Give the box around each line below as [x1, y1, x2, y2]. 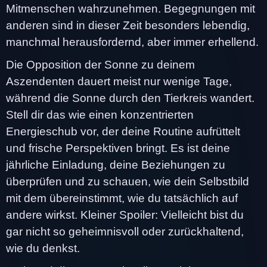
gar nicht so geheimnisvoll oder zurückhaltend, [6, 225, 244, 238]
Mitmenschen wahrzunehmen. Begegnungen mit [6, 2, 255, 15]
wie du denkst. [6, 241, 80, 254]
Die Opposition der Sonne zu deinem [6, 58, 195, 71]
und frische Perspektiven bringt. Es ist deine [6, 141, 230, 154]
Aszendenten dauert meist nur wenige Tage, [6, 74, 232, 88]
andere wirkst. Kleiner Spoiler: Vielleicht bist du [6, 208, 244, 221]
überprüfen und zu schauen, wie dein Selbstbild [6, 175, 249, 188]
